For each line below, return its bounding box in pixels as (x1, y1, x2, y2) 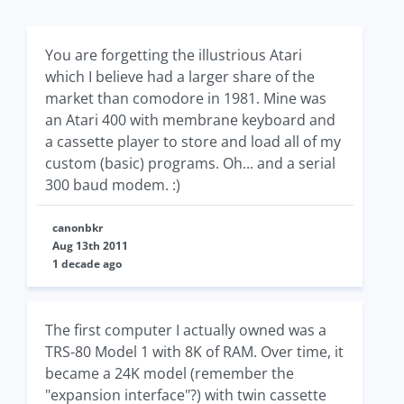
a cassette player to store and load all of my (45, 132, 341, 151)
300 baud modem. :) (45, 175, 180, 195)
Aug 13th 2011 (52, 238, 128, 253)
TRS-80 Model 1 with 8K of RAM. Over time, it (45, 342, 344, 362)
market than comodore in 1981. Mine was (45, 88, 326, 108)
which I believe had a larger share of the (45, 67, 315, 87)
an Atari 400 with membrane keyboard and (45, 110, 335, 130)
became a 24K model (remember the (45, 363, 294, 383)
